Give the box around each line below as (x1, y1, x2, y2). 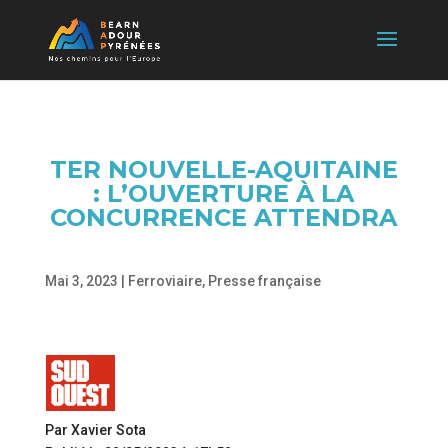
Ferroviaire (127, 273, 202, 289)
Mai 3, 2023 (44, 273, 118, 289)
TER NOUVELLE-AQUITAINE (49, 155, 398, 184)
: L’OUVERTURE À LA (93, 179, 355, 208)
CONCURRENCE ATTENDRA (50, 203, 398, 232)
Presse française (207, 273, 321, 289)
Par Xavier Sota (44, 422, 146, 438)
